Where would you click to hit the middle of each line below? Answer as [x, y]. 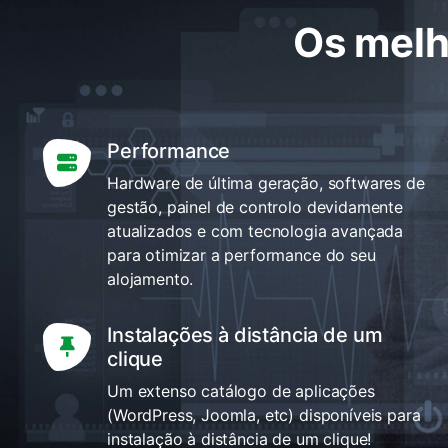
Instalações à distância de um [245, 334]
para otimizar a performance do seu [241, 254]
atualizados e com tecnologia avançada [255, 230]
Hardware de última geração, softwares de [266, 182]
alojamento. [150, 278]
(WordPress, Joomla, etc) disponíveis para [264, 414]
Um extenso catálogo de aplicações [241, 390]
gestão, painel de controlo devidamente [255, 206]
